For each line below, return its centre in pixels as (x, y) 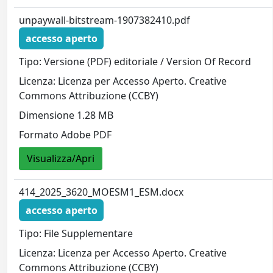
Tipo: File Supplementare (76, 233)
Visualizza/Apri (61, 158)
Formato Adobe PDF (66, 134)
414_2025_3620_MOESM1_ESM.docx (101, 192)
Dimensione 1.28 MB (66, 115)
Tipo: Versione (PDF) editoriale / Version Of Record (135, 61)
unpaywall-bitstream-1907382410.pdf (105, 20)
